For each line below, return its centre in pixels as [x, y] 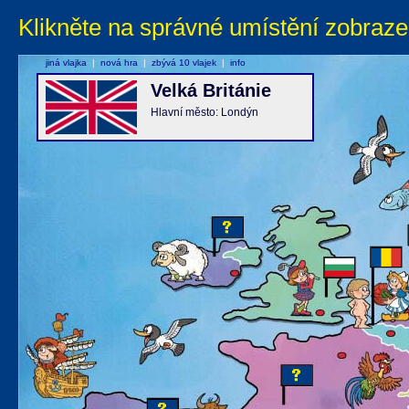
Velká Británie [211, 90]
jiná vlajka [66, 63]
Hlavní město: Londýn [204, 112]
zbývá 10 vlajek [184, 63]
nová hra [119, 63]
